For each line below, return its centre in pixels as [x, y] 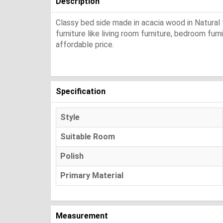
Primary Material [92, 175]
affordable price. [85, 44]
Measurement [82, 216]
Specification [81, 91]
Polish [72, 156]
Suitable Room [88, 136]
